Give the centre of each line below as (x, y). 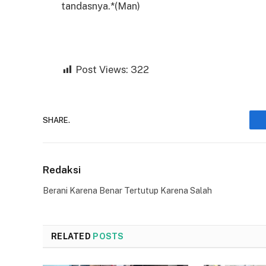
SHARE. (56, 120)
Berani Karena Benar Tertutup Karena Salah (127, 191)
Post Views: (102, 70)
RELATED (72, 237)
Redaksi (62, 170)
